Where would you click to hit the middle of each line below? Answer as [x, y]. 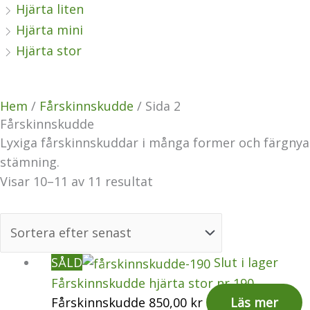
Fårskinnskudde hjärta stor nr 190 [153, 283]
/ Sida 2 [157, 106]
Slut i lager [246, 262]
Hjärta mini [49, 30]
